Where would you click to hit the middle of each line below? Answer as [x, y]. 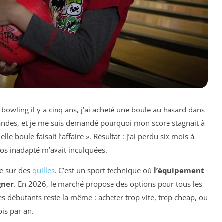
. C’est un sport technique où [104, 171]
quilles [43, 171]
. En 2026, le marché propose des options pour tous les [108, 184]
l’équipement [179, 171]
